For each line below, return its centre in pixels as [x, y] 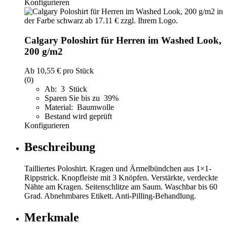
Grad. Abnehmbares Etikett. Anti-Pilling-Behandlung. [110, 196]
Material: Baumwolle [79, 107]
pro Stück [77, 71]
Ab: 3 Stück [66, 89]
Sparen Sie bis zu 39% [83, 98]
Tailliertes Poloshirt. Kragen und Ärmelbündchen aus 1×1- [118, 169]
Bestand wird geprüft [78, 117]
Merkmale [52, 217]
